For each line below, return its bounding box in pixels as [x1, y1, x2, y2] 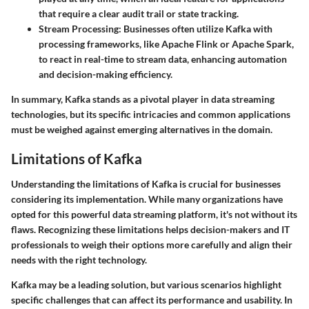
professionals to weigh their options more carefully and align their [11, 239, 292, 251]
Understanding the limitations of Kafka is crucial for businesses [11, 178, 281, 190]
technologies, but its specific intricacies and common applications [11, 108, 290, 120]
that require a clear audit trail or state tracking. [39, 7, 239, 19]
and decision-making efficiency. [39, 68, 172, 80]
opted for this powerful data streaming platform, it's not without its [11, 208, 297, 221]
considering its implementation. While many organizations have [11, 193, 283, 206]
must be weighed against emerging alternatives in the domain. [11, 123, 272, 135]
